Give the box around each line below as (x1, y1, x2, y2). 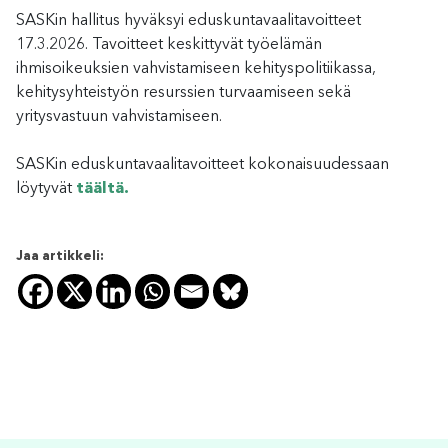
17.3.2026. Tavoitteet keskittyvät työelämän (16, 36, 322, 53)
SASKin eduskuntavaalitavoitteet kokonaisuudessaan (16, 156, 389, 173)
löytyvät (16, 180, 76, 197)
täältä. (76, 180, 129, 197)
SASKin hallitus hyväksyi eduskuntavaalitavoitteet (16, 12, 361, 29)
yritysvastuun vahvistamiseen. (16, 108, 222, 125)
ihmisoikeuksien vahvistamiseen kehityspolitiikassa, (16, 60, 376, 77)
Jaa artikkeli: (16, 249, 104, 263)
